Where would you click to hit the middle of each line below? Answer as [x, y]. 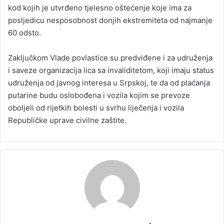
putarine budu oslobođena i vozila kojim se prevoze [99, 95]
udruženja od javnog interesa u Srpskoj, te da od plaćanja [109, 82]
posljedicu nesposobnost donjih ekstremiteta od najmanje [110, 20]
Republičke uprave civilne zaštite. [67, 120]
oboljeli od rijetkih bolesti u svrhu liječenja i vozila [96, 107]
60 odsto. [24, 32]
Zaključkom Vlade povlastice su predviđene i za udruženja [110, 57]
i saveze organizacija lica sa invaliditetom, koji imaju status [111, 70]
